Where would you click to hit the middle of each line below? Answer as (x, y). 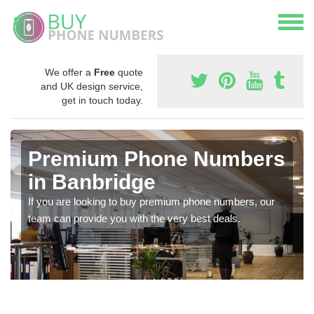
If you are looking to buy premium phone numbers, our (151, 201)
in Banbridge (92, 182)
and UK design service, (92, 86)
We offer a (69, 72)
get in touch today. (102, 100)
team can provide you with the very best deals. (134, 218)
